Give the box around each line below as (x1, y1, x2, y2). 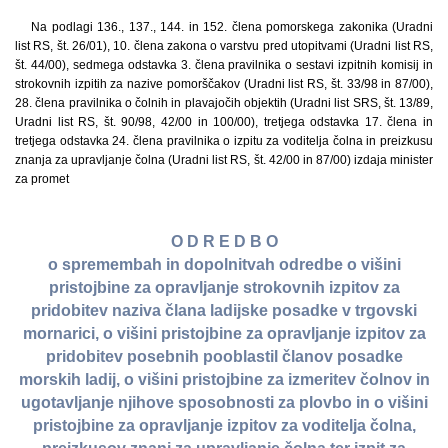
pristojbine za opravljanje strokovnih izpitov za (48, 279, 400, 297)
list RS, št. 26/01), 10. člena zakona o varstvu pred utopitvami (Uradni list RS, (15, 39, 433, 53)
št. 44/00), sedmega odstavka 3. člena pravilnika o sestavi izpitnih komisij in (15, 58, 433, 72)
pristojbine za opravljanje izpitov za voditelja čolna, (32, 417, 416, 435)
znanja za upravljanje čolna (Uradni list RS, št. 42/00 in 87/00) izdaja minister (15, 153, 433, 167)
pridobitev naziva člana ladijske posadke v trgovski (31, 302, 417, 320)
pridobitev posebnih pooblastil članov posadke (45, 348, 403, 366)
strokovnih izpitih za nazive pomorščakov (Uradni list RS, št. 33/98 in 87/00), (15, 77, 433, 91)
